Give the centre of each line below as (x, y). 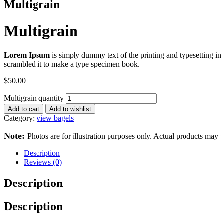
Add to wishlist (70, 109)
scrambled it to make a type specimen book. (72, 64)
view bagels (55, 118)
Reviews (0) (43, 162)
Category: (20, 118)
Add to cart (24, 109)
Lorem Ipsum (27, 55)
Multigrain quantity (34, 98)
